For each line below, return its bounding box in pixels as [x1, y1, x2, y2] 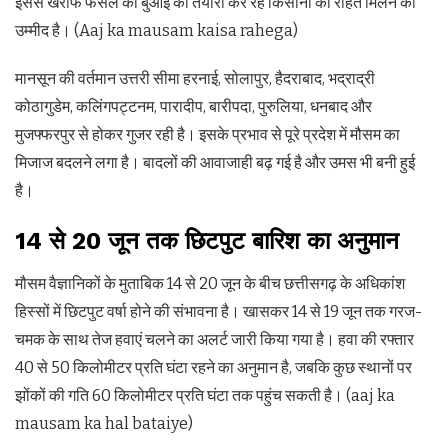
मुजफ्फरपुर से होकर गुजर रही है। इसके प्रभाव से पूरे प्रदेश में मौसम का [15, 124, 400, 144]
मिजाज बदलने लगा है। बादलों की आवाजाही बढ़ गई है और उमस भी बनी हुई [15, 152, 415, 172]
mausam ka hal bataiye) [15, 413, 193, 433]
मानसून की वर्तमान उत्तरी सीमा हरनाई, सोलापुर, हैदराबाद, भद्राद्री [15, 68, 375, 88]
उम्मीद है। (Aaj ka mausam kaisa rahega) [15, 20, 298, 40]
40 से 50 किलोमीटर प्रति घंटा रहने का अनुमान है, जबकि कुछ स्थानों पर [15, 357, 412, 377]
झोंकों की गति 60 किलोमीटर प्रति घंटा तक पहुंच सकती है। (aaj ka [15, 385, 395, 405]
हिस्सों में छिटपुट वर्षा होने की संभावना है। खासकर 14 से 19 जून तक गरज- [15, 301, 422, 321]
